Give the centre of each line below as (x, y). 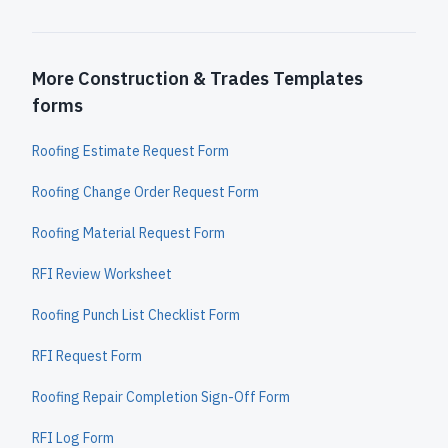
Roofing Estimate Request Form (130, 151)
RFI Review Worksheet (102, 274)
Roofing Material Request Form (128, 233)
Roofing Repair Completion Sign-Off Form (161, 397)
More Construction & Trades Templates (197, 78)
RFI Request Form (87, 356)
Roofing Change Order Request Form (145, 192)
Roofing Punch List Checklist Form (136, 315)
